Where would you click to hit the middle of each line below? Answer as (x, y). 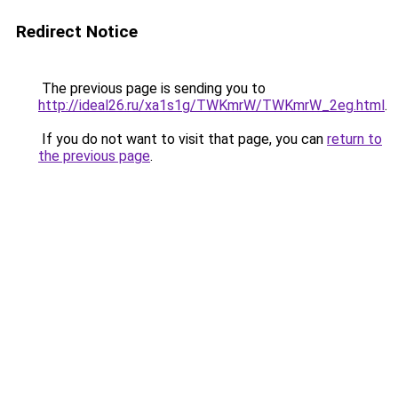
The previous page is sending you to (152, 88)
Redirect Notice (77, 32)
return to (354, 139)
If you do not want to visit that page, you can (183, 139)
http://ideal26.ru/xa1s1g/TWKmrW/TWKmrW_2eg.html (211, 105)
